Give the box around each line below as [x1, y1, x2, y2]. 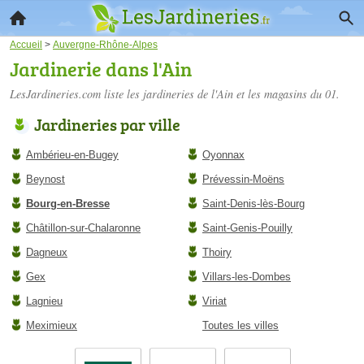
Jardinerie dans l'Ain [10, 55, 192, 82]
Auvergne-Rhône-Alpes [53, 39, 158, 50]
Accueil [10, 39, 42, 50]
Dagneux [26, 246, 67, 258]
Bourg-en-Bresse [26, 197, 110, 210]
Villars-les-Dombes [202, 271, 291, 283]
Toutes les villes [202, 319, 279, 331]
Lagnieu [26, 295, 63, 307]
